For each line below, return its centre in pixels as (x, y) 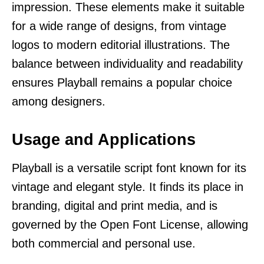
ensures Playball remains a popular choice (122, 82)
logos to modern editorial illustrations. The (121, 44)
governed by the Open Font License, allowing (130, 224)
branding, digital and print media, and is (115, 205)
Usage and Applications (104, 139)
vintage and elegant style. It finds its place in (128, 187)
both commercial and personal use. (104, 243)
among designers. (59, 101)
